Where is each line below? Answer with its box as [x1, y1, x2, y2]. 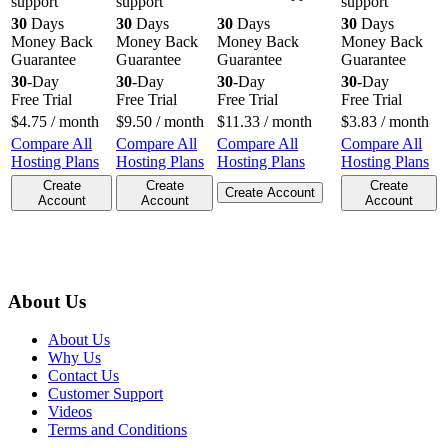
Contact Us [48, 367, 119, 385]
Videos [48, 403, 92, 421]
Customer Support [48, 385, 163, 403]
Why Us [48, 349, 101, 367]
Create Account [225, 184, 315, 200]
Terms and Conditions [48, 421, 187, 439]
